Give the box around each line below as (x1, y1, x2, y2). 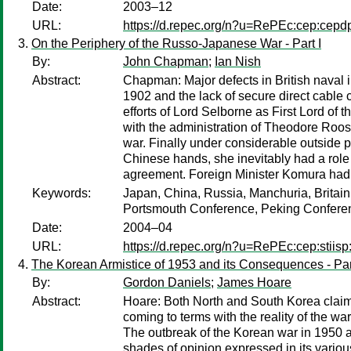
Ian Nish (215, 55, 261, 68)
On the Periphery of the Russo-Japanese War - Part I (31, 37, 321, 50)
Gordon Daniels (123, 276, 211, 289)
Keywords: (32, 186, 91, 200)
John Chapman (123, 55, 208, 68)
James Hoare (217, 276, 291, 289)
